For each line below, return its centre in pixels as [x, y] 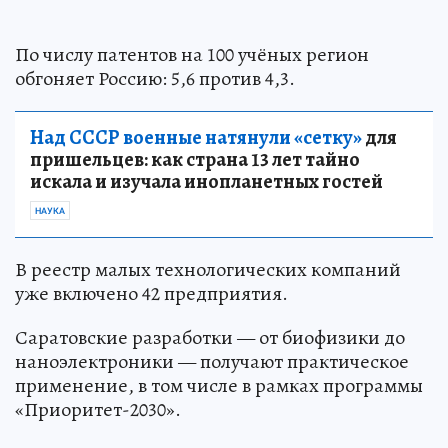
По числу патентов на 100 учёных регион [192, 54]
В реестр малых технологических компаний [208, 269]
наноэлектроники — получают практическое [212, 361]
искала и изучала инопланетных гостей [206, 181]
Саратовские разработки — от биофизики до [210, 337]
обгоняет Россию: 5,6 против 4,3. [155, 78]
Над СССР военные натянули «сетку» [196, 137]
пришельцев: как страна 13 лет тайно [195, 159]
